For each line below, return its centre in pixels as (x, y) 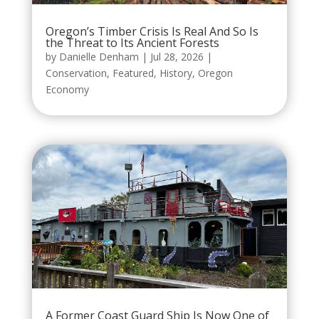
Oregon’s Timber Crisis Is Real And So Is (152, 31)
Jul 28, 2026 (177, 56)
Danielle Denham (99, 56)
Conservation (76, 73)
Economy (67, 89)
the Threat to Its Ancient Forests (132, 42)
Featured (133, 73)
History (176, 73)
